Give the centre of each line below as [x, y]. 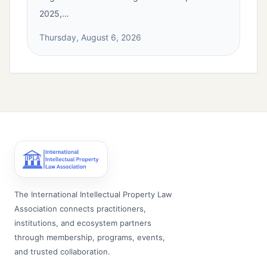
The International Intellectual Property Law [93, 195]
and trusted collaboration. [62, 252]
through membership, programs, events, [90, 237]
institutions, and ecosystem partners [83, 223]
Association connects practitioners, [80, 209]
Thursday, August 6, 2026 [90, 38]
